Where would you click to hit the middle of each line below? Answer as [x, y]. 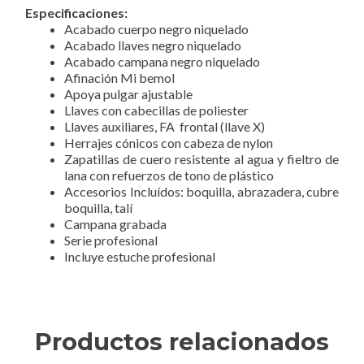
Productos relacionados [182, 342]
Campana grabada [115, 224]
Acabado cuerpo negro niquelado [156, 29]
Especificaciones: [76, 13]
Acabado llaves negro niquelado [153, 45]
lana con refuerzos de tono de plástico [169, 175]
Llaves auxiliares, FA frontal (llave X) [165, 127]
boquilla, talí [98, 208]
